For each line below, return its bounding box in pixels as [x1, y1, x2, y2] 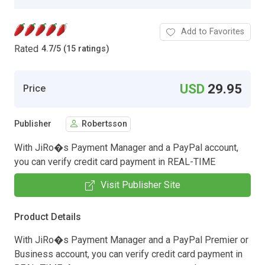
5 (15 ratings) [56, 44, 109, 54]
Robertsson [82, 119, 127, 130]
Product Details [14, 211, 81, 222]
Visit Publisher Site [100, 179, 180, 190]
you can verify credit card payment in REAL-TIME [14, 156, 215, 167]
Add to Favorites [181, 26, 244, 37]
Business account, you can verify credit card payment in [14, 248, 243, 260]
